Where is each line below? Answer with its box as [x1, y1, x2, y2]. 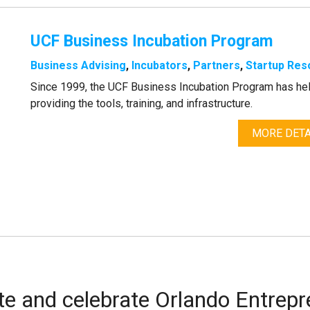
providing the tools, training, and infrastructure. [30, 97, 253, 111]
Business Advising [30, 59, 127, 73]
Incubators [131, 59, 188, 73]
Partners [193, 59, 241, 73]
